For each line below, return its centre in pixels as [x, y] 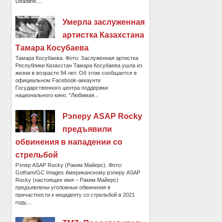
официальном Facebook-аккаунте [58, 80]
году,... [24, 202]
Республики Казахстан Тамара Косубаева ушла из [79, 65]
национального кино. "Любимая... [57, 95]
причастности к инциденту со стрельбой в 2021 [75, 194]
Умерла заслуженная [104, 22]
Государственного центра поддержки [62, 87]
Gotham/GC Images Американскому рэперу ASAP [78, 172]
